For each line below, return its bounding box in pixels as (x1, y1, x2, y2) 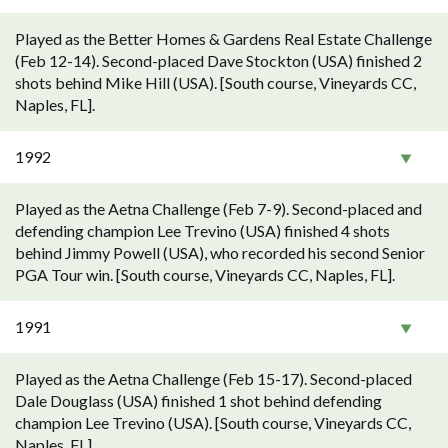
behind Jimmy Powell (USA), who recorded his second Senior (15, 243, 425, 262)
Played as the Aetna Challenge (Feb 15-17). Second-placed (15, 369, 412, 388)
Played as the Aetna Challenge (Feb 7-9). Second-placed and (15, 199, 422, 218)
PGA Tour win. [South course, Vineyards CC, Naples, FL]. (15, 265, 395, 284)
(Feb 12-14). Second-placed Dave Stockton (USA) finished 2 (15, 51, 422, 70)
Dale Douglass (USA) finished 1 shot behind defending (15, 391, 382, 410)
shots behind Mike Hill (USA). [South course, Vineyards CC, (15, 73, 416, 92)
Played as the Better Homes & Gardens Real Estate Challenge (15, 29, 432, 48)
